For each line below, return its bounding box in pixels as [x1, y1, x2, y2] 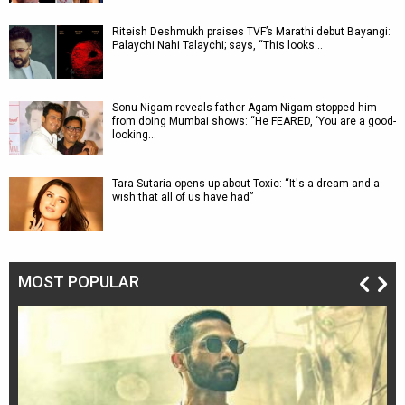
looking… [112, 128, 156, 141]
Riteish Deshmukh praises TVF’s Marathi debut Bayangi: [112, 25, 391, 38]
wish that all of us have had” [112, 191, 253, 203]
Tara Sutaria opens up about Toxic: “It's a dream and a [112, 177, 380, 190]
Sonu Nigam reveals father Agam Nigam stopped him [112, 101, 377, 114]
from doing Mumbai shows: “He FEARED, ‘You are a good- [112, 115, 396, 127]
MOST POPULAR [18, 272, 139, 291]
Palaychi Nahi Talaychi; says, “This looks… [112, 39, 323, 52]
